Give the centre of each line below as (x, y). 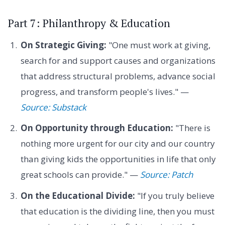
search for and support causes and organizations (118, 60)
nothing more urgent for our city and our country (118, 144)
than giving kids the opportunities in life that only (118, 159)
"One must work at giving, (158, 45)
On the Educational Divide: (78, 195)
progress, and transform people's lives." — (104, 91)
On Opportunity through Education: (97, 128)
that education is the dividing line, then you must (117, 211)
